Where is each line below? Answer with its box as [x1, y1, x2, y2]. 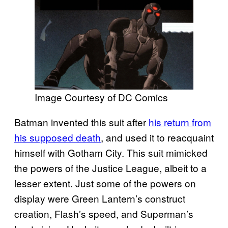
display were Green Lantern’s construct [14, 191, 185, 205]
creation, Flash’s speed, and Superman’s [14, 206, 193, 220]
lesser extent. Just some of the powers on [14, 176, 196, 190]
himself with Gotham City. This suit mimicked [14, 145, 208, 159]
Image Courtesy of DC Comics [35, 90, 168, 104]
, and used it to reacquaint [101, 130, 214, 144]
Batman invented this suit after [14, 115, 149, 129]
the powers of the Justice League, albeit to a [14, 160, 207, 175]
